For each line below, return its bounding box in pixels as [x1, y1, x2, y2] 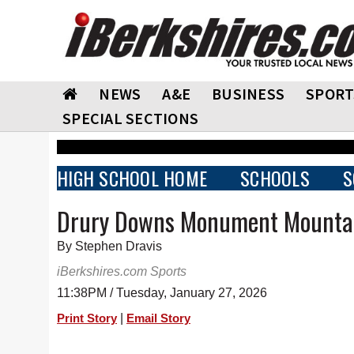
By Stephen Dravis [57, 239, 162, 253]
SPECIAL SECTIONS [62, 108, 198, 128]
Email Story [126, 312, 190, 325]
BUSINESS [212, 84, 284, 104]
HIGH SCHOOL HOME [57, 164, 207, 192]
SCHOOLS [240, 164, 310, 192]
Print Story [57, 312, 117, 325]
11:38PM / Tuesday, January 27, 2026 [57, 286, 267, 299]
